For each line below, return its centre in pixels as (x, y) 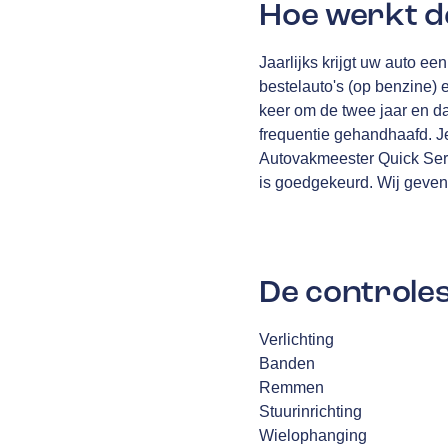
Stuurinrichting (311, 411)
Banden (287, 363)
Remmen (292, 387)
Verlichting (297, 339)
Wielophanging (313, 435)
